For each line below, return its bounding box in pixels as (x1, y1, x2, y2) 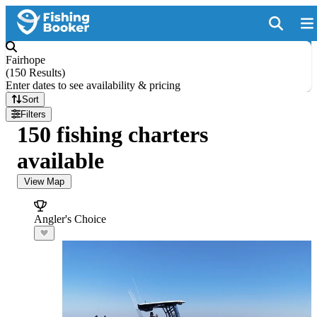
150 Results (9, 67, 62, 79)
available (17, 148, 104, 173)
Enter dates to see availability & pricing (6, 79, 180, 91)
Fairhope (6, 54, 45, 66)
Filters (21, 109, 47, 120)
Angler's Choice (34, 213, 106, 225)
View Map (24, 176, 64, 187)
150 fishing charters (17, 122, 208, 147)
